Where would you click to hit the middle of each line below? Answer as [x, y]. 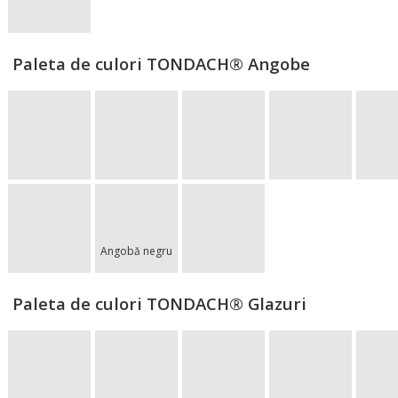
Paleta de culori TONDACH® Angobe [161, 64]
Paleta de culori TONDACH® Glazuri [159, 303]
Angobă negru [136, 251]
